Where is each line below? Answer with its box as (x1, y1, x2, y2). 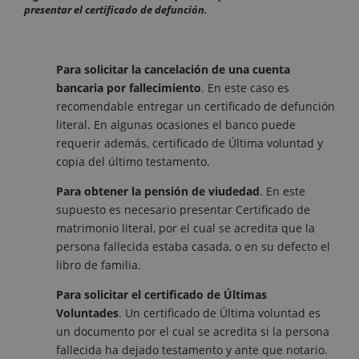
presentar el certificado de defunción (24, 2, 204, 18)
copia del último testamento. (56, 154, 210, 170)
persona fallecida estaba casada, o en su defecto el (56, 239, 330, 255)
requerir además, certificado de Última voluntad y (56, 135, 323, 151)
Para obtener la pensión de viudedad (56, 184, 260, 200)
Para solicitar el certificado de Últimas (56, 287, 267, 303)
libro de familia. (56, 257, 141, 273)
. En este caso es (201, 80, 289, 96)
